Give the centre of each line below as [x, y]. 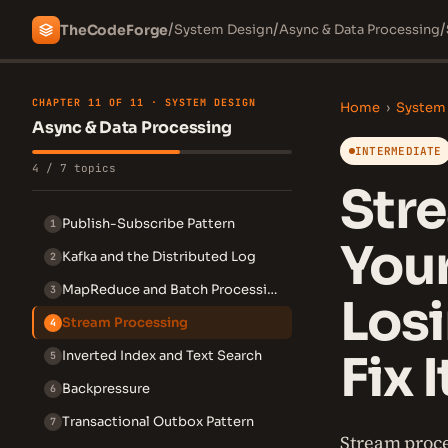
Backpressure [106, 388]
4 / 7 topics [74, 168]
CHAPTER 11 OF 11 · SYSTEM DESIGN [144, 102]
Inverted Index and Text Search [162, 355]
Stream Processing [125, 322]
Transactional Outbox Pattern [158, 421]
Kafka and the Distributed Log [159, 256]
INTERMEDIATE [398, 151]
